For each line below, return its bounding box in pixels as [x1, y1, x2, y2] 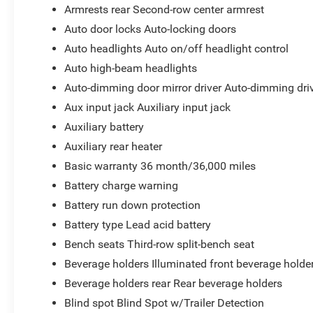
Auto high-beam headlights [64, 61, 198, 75]
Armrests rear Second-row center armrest [64, 2, 265, 16]
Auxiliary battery [64, 119, 145, 133]
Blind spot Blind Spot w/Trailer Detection [64, 296, 265, 310]
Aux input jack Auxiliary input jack [64, 100, 231, 114]
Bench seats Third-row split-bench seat [64, 237, 255, 251]
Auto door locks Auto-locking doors [64, 22, 237, 36]
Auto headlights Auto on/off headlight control [64, 41, 289, 55]
